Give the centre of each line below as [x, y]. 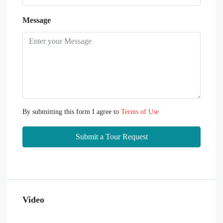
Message [37, 20]
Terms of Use [140, 111]
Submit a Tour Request [111, 136]
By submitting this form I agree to [72, 111]
